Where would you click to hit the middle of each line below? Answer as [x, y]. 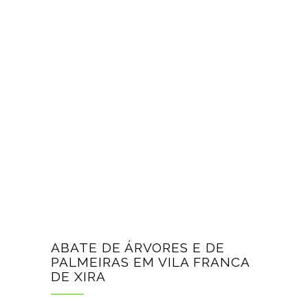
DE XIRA [78, 276]
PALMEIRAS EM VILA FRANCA [150, 262]
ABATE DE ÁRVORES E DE [138, 247]
